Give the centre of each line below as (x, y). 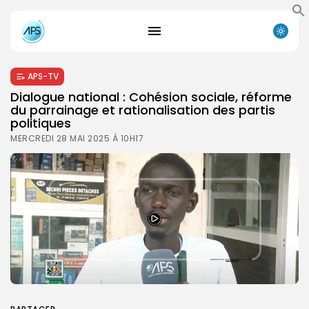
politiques (41, 123)
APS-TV (43, 76)
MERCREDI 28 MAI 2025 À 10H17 (77, 138)
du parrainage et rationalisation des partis (143, 110)
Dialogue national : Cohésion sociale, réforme (151, 97)
